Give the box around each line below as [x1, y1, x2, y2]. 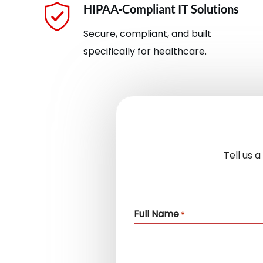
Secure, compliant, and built [83, 26, 211, 41]
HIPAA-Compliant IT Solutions [83, 1, 239, 16]
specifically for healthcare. [83, 44, 207, 58]
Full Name [133, 207, 179, 221]
